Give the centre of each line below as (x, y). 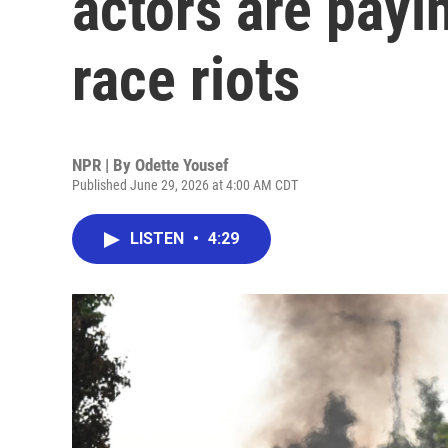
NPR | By (103, 165)
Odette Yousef (182, 165)
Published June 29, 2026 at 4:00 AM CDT (185, 185)
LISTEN (159, 238)
